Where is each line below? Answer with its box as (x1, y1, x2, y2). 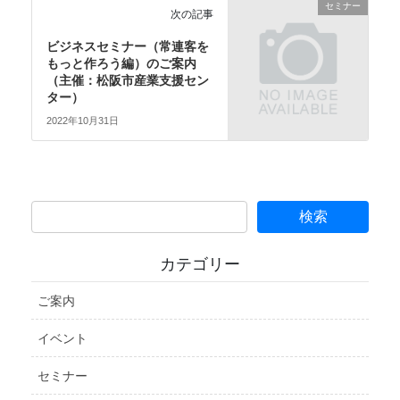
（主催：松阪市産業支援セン (46, 72, 210, 87)
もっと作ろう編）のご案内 (46, 55, 197, 71)
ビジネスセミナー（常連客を (46, 38, 210, 54)
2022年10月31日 (46, 115, 120, 127)
